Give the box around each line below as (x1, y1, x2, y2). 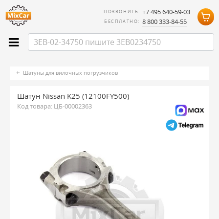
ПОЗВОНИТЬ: (104, 8, 140, 15)
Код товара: (17, 102, 54, 110)
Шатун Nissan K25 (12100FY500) (17, 91, 129, 101)
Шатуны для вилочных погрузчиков (23, 69, 118, 76)
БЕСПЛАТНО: (104, 18, 140, 24)
